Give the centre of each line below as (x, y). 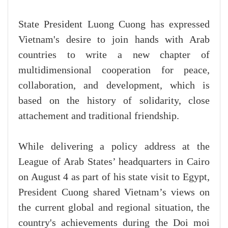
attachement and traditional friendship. (99, 116)
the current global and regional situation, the (114, 207)
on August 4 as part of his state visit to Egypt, (114, 177)
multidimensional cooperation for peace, (114, 70)
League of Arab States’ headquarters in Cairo (114, 162)
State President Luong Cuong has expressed (114, 24)
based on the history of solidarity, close (114, 101)
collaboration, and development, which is (114, 85)
